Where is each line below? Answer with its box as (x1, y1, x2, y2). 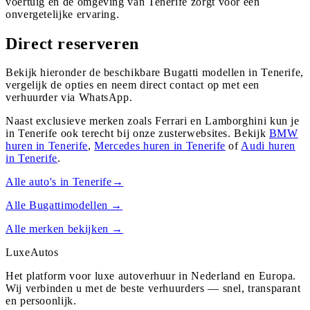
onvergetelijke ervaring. (6, 8, 120, 20)
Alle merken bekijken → (6, 223, 124, 235)
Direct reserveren (6, 34, 139, 53)
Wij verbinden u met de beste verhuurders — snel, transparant (6, 282, 301, 295)
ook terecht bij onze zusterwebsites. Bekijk (57, 127, 266, 140)
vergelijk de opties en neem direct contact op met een (6, 79, 259, 91)
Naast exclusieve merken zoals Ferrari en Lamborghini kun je (6, 115, 300, 127)
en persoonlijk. (6, 295, 77, 307)
